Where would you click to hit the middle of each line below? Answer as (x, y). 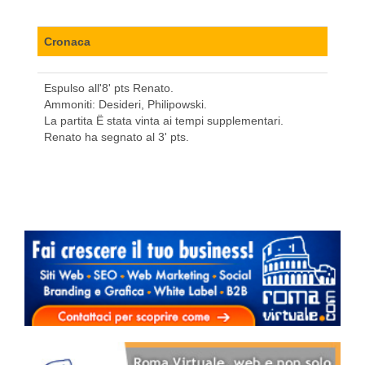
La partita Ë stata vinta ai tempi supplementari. (164, 121)
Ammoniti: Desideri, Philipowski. (125, 105)
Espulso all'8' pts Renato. (109, 88)
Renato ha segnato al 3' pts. (117, 137)
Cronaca (67, 42)
